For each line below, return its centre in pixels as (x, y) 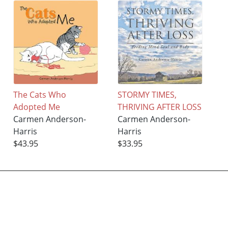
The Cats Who (40, 95)
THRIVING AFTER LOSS (160, 107)
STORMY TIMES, (147, 95)
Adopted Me (37, 107)
